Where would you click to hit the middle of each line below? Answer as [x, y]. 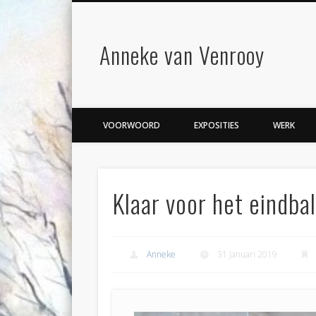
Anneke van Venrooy [182, 55]
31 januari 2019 [247, 255]
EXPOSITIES [217, 125]
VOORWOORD [132, 125]
